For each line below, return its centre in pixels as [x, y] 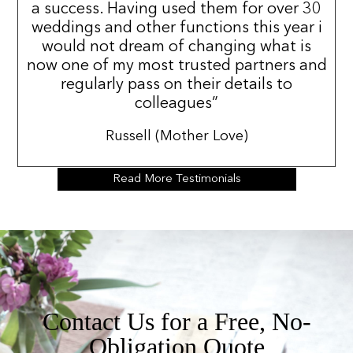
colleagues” [176, 104]
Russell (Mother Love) [176, 136]
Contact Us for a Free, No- [176, 321]
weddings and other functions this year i [176, 28]
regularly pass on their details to [176, 85]
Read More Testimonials [176, 179]
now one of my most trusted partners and [176, 66]
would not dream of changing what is [176, 47]
